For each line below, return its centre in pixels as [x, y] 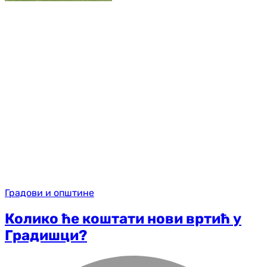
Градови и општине [49, 193]
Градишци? [46, 236]
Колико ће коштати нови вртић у [123, 219]
